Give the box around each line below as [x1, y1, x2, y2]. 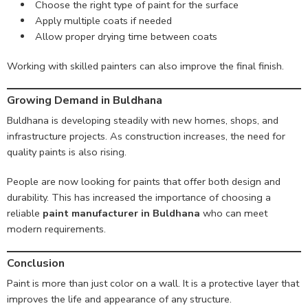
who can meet [200, 206, 267, 220]
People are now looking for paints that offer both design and [7, 174, 280, 188]
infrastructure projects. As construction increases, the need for [7, 129, 285, 143]
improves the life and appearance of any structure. [7, 292, 232, 307]
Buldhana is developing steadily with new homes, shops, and [7, 113, 278, 127]
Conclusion [7, 256, 65, 272]
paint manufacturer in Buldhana [43, 206, 200, 220]
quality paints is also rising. [7, 144, 126, 159]
